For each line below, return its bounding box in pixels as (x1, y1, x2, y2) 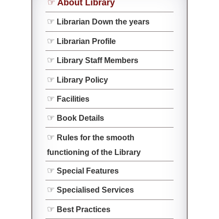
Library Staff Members (57, 56, 139, 65)
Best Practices (57, 205, 111, 214)
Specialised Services (57, 186, 134, 195)
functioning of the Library (47, 148, 141, 156)
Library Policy (57, 75, 109, 84)
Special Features (57, 167, 119, 175)
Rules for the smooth (57, 133, 135, 142)
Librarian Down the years (57, 18, 150, 26)
